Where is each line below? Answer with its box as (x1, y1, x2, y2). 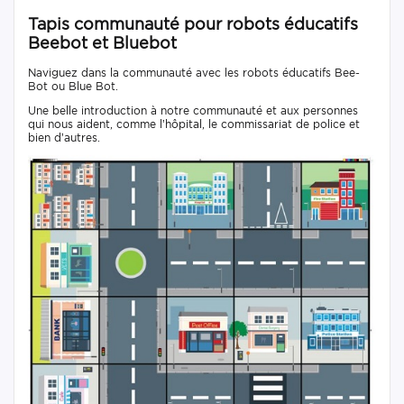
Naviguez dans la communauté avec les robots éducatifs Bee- (28, 65, 360, 79)
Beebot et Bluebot (28, 32, 177, 52)
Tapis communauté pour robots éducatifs (28, 14, 358, 33)
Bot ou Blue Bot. (28, 78, 118, 93)
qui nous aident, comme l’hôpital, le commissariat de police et (28, 116, 360, 131)
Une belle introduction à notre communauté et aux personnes (28, 103, 358, 117)
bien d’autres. (28, 130, 100, 144)
